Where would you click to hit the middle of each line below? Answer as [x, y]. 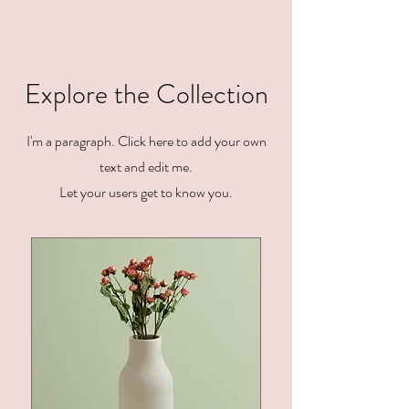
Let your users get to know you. [146, 192]
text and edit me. [146, 167]
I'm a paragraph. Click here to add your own [146, 141]
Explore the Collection [146, 94]
